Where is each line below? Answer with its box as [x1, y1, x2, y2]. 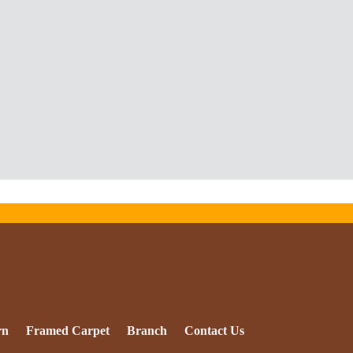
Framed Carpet [26, 324, 110, 338]
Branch [127, 324, 167, 338]
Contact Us [184, 324, 244, 338]
